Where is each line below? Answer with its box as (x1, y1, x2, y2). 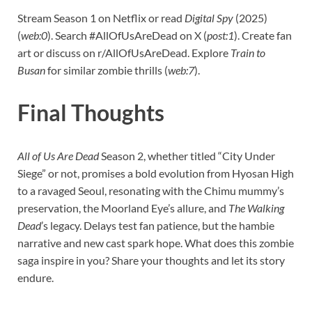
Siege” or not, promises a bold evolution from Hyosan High (17, 166, 294, 180)
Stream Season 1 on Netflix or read (17, 10, 185, 24)
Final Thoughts (17, 99, 164, 127)
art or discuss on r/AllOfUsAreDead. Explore (17, 45, 231, 59)
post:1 (207, 28, 234, 42)
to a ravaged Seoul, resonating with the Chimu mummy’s (17, 184, 284, 198)
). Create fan (234, 28, 292, 42)
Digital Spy (185, 10, 233, 24)
